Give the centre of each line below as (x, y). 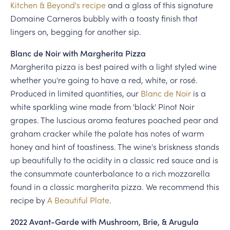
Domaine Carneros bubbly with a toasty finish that (104, 18)
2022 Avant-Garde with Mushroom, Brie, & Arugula (104, 222)
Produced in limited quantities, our (75, 93)
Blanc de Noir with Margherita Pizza (78, 53)
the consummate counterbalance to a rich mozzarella (110, 174)
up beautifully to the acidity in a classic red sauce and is (114, 160)
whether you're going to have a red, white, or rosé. (104, 80)
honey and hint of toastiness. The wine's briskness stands (114, 147)
